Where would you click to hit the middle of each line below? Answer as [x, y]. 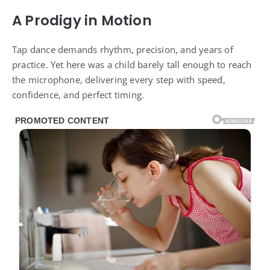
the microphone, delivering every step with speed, [119, 80]
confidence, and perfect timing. [78, 95]
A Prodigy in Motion [82, 21]
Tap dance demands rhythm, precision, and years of [123, 50]
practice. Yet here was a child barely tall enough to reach [132, 65]
